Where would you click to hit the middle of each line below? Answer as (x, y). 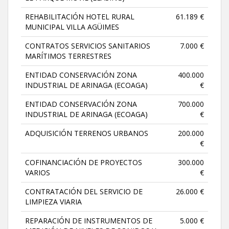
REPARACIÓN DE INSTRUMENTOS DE (89, 220)
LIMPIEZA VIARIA (53, 201)
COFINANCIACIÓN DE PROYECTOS (84, 162)
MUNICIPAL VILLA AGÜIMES (72, 27)
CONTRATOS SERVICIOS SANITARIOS (88, 45)
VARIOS (38, 172)
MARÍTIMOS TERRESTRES (68, 56)
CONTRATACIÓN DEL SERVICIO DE (84, 191)
